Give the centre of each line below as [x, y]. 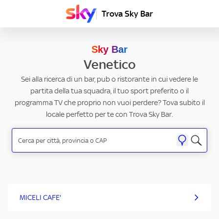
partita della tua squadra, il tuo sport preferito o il [109, 91]
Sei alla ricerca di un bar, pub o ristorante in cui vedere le [109, 79]
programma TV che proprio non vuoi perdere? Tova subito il [109, 103]
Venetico [109, 65]
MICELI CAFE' [40, 197]
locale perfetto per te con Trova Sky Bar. [109, 114]
